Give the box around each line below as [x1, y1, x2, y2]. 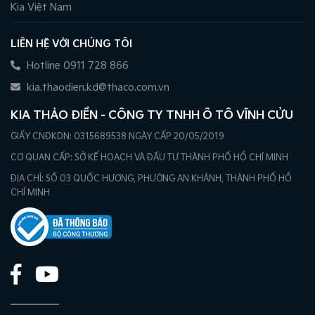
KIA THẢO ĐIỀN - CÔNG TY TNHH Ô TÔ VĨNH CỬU [11, 109, 293, 123]
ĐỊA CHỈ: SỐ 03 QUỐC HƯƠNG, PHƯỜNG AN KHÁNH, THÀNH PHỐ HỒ [11, 174, 292, 185]
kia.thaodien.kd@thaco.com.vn [24, 82, 169, 94]
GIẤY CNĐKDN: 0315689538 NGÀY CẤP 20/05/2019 [11, 131, 224, 143]
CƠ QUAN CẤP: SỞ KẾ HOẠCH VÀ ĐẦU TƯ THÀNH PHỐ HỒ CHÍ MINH [11, 153, 288, 164]
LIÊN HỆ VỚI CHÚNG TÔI [11, 38, 132, 51]
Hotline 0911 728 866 [24, 60, 129, 72]
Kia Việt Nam [11, 1, 72, 14]
